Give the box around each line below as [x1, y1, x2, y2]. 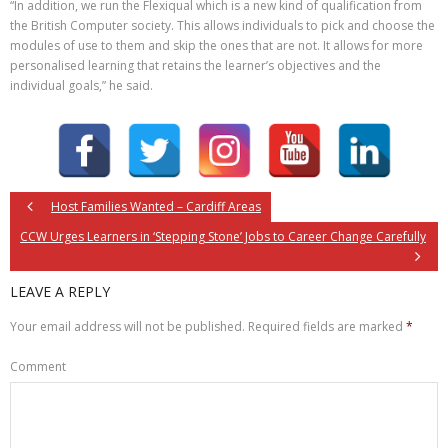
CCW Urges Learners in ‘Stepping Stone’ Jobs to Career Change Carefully [20, 227, 426, 245]
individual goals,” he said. [10, 76, 153, 94]
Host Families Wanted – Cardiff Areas [51, 197, 261, 215]
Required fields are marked [248, 317, 406, 335]
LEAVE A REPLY [10, 281, 110, 301]
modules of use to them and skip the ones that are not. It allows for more [10, 36, 423, 54]
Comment [10, 357, 66, 375]
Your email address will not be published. [10, 317, 245, 335]
